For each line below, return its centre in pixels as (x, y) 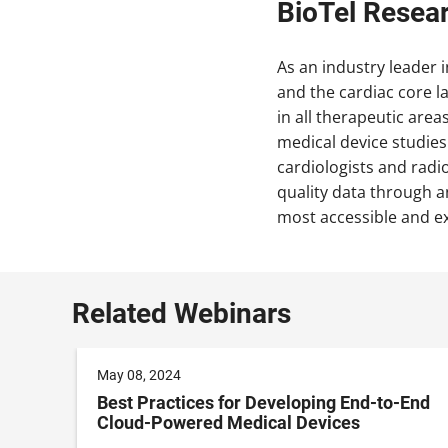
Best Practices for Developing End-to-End (263, 403)
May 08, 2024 (139, 375)
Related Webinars (181, 314)
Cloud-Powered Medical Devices (228, 423)
